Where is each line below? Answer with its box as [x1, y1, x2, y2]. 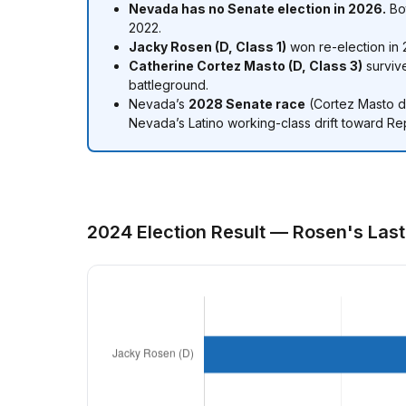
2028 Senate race [188, 96, 305, 111]
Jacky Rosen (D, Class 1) [129, 39, 286, 54]
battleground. [129, 77, 208, 92]
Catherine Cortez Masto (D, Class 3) [129, 58, 362, 73]
